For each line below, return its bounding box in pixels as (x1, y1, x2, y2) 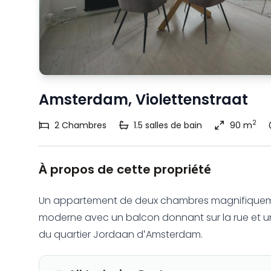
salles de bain (145, 119, 202, 131)
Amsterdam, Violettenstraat (39, 89, 248, 109)
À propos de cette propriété (39, 160, 211, 178)
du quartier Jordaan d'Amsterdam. (39, 227, 203, 241)
